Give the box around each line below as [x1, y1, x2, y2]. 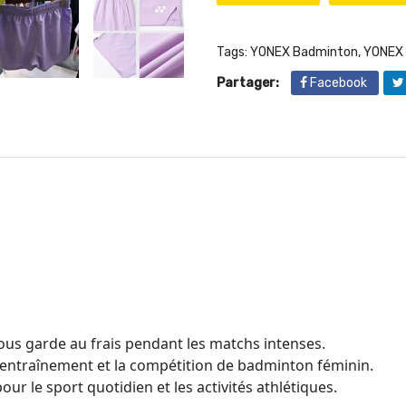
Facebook [307, 75, 370, 91]
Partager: [217, 75, 279, 91]
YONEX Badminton [250, 44, 358, 60]
